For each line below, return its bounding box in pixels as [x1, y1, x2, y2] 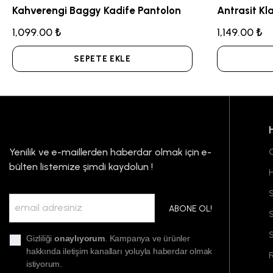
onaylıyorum [54, 233, 105, 243]
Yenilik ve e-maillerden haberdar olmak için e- [9, 146, 211, 158]
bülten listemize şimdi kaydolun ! [9, 161, 153, 172]
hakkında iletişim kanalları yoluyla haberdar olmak [26, 246, 213, 256]
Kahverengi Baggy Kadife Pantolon [12, 4, 181, 16]
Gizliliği [26, 233, 55, 243]
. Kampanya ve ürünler [104, 233, 190, 243]
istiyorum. [26, 259, 63, 269]
